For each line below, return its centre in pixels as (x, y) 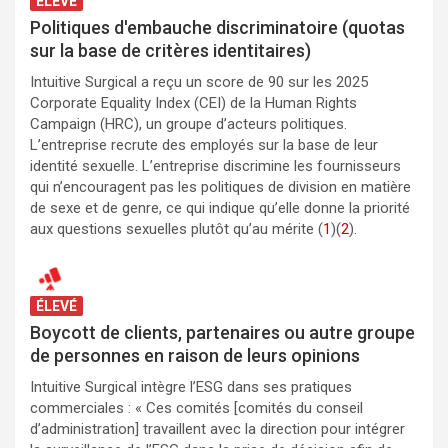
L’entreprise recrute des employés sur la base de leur (204, 145)
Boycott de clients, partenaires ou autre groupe (222, 333)
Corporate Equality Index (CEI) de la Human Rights (193, 103)
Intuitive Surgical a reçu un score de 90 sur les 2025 (199, 82)
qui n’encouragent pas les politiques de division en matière (220, 187)
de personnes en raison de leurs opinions (195, 356)
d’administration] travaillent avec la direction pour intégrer (217, 429)
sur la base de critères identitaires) (170, 51)
